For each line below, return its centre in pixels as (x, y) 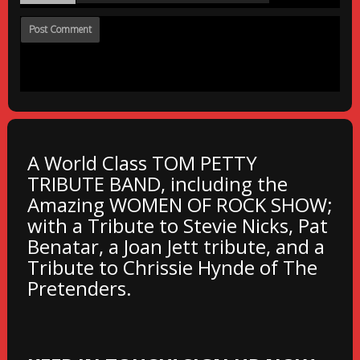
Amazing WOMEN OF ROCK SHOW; (180, 204)
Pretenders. (79, 288)
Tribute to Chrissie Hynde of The (172, 267)
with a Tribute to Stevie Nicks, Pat (177, 225)
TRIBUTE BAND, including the (157, 183)
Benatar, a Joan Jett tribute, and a (176, 246)
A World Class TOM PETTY (142, 162)
